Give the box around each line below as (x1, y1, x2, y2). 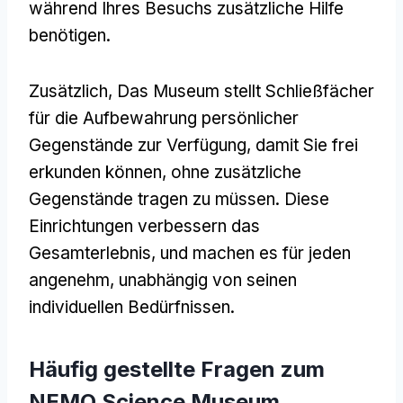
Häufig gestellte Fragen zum (29, 355, 325, 382)
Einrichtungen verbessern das (29, 215, 260, 237)
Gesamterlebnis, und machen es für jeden (29, 242, 351, 264)
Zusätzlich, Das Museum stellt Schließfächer (29, 80, 374, 102)
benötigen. (29, 24, 111, 46)
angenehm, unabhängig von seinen (29, 269, 297, 291)
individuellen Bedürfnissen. (29, 296, 235, 318)
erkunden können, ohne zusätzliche (29, 161, 301, 183)
